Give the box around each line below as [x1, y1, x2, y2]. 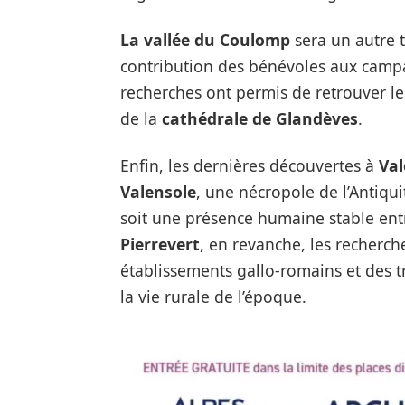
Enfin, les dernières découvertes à [119, 154, 379, 176]
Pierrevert [119, 232, 200, 255]
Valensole [119, 180, 196, 202]
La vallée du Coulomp [119, 28, 290, 51]
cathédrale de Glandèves [161, 107, 358, 129]
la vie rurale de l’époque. [119, 285, 306, 307]
